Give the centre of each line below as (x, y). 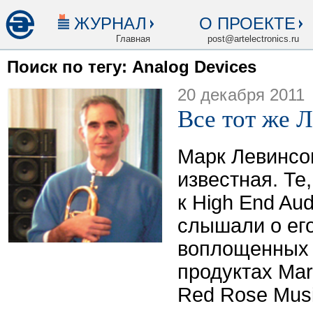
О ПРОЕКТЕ (247, 23)
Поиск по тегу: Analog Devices (132, 67)
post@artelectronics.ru (253, 39)
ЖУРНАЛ (110, 23)
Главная (133, 39)
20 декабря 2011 (241, 95)
